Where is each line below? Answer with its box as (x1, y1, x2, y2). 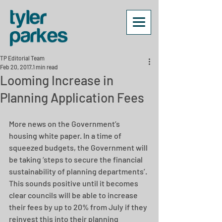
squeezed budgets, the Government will (9, 143, 149, 152)
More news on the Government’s (9, 119, 121, 128)
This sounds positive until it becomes (9, 178, 140, 188)
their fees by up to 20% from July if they (9, 202, 149, 212)
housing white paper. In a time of (9, 131, 123, 140)
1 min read (33, 63, 58, 70)
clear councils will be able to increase (9, 190, 139, 200)
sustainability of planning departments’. (9, 166, 149, 176)
